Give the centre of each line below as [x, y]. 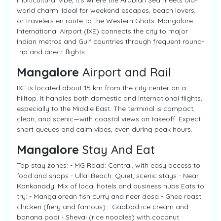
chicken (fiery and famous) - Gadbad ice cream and [103, 207]
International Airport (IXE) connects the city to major [102, 31]
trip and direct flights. [52, 52]
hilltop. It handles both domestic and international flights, [110, 98]
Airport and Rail [125, 72]
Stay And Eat [117, 149]
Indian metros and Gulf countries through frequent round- [110, 41]
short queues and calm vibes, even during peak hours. [105, 129]
